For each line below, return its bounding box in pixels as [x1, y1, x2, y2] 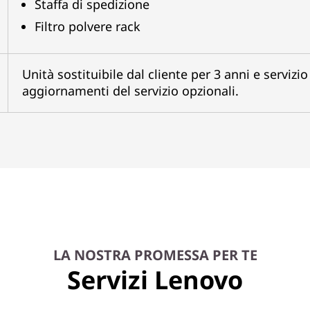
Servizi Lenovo [67, 263, 243, 297]
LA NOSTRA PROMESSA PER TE [53, 246, 257, 264]
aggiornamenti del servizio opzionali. [21, 82, 239, 99]
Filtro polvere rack [34, 18, 140, 35]
